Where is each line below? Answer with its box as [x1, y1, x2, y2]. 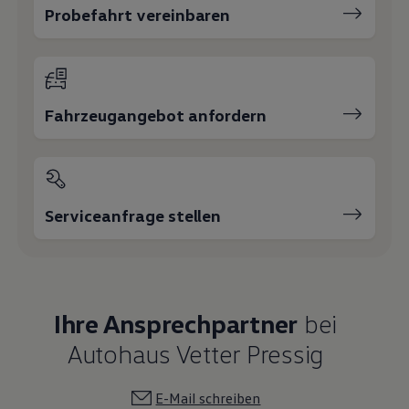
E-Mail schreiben [155, 388, 261, 407]
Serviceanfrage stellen [45, 204, 222, 225]
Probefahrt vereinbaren [45, 4, 231, 25]
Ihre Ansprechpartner [53, 307, 299, 339]
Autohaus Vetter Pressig [67, 337, 324, 369]
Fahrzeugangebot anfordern [45, 104, 267, 125]
